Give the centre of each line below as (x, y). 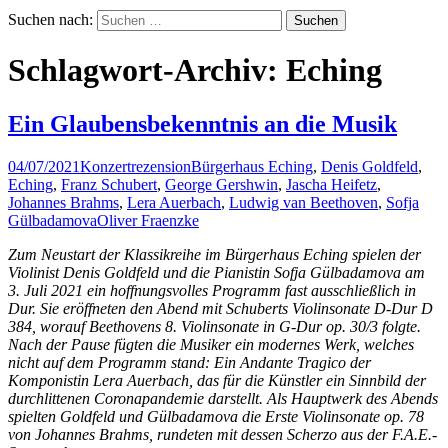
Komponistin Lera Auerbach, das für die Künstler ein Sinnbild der (217, 380)
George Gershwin (221, 184)
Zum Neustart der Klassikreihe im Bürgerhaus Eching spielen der (214, 254)
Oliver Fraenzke (148, 220)
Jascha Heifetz (331, 184)
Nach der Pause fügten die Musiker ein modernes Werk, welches (211, 344)
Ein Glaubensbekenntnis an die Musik (202, 123)
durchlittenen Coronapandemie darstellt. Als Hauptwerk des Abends (223, 398)
